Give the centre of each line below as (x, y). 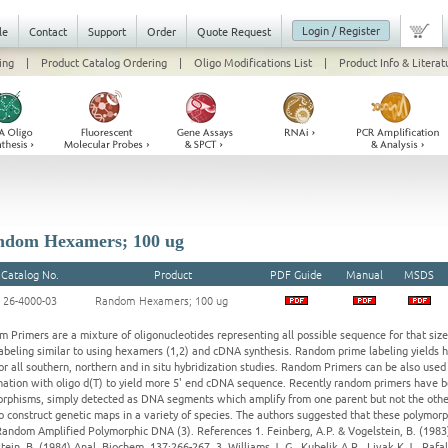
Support (107, 31)
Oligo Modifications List (252, 62)
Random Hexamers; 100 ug (161, 300)
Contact (48, 31)
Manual (364, 274)
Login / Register (341, 30)
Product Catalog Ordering (103, 62)
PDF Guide (296, 274)
